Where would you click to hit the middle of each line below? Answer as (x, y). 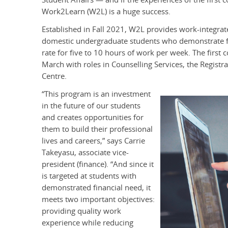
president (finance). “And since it (98, 164)
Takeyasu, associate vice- (85, 153)
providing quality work (81, 211)
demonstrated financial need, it (96, 188)
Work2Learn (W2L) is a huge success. (106, 12)
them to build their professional (97, 129)
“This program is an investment (96, 94)
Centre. (54, 76)
